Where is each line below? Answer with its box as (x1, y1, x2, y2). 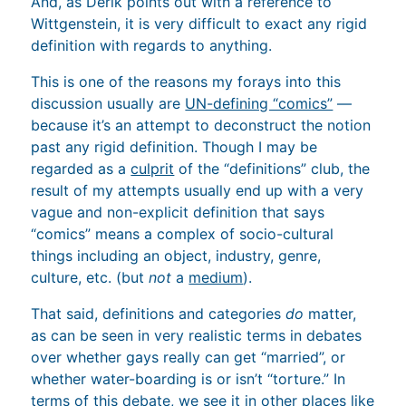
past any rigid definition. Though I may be (31, 137, 318, 156)
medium (188, 267, 244, 286)
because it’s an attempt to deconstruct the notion (31, 115, 372, 134)
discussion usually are (31, 93, 186, 112)
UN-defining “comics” (185, 93, 333, 112)
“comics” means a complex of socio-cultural (31, 224, 334, 243)
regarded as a (31, 159, 131, 178)
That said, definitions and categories (31, 304, 286, 323)
